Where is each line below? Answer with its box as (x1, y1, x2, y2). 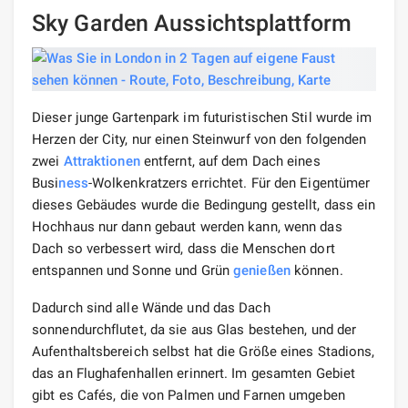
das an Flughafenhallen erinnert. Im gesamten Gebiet (32, 364, 356, 382)
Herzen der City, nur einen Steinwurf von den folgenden (32, 130, 367, 148)
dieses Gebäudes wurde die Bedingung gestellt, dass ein (32, 196, 376, 213)
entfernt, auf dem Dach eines (139, 152, 321, 169)
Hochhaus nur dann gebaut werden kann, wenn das (32, 218, 342, 235)
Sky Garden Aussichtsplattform (32, 9, 352, 36)
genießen (233, 261, 291, 279)
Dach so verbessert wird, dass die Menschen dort (32, 240, 335, 257)
